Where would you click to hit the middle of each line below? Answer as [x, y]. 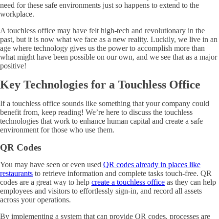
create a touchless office [128, 182]
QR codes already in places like [152, 164]
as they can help [190, 182]
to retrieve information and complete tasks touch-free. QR [122, 173]
